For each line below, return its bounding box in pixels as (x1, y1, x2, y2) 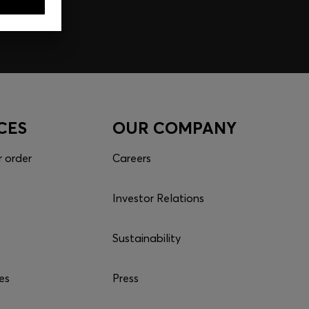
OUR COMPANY (112, 118, 237, 138)
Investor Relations (112, 191, 204, 205)
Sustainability (112, 231, 181, 245)
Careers (112, 151, 151, 165)
